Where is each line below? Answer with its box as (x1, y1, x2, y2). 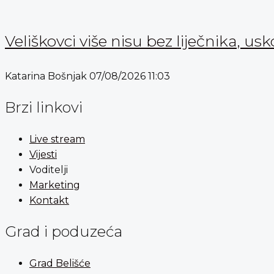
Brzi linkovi (5, 98, 83, 117)
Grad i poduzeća (5, 222, 122, 240)
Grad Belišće (29, 257, 91, 269)
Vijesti (29, 149, 57, 160)
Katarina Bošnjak (5, 70, 89, 83)
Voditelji (29, 164, 68, 176)
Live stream (29, 133, 85, 145)
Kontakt (29, 194, 69, 206)
